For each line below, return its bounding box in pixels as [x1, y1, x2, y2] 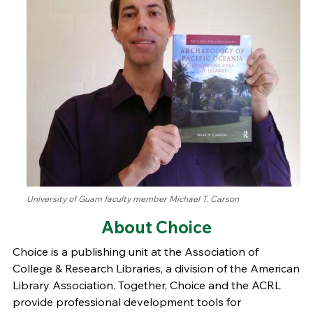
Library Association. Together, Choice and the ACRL [12, 278, 281, 293]
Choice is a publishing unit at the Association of [12, 245, 259, 259]
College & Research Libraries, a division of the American [12, 261, 300, 276]
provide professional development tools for [12, 295, 241, 310]
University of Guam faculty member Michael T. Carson [27, 194, 240, 205]
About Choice [101, 217, 212, 238]
